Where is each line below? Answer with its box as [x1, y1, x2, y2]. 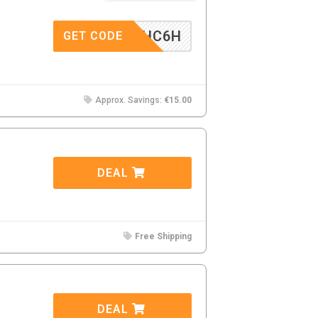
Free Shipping [135, 231, 192, 241]
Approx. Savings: [93, 95, 164, 105]
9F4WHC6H [103, 28, 182, 45]
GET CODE [63, 29, 123, 43]
